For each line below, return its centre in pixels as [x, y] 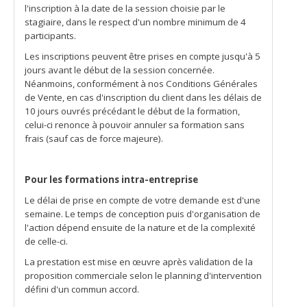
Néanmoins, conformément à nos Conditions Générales [141, 84]
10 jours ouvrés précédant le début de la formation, [132, 111]
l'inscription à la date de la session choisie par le [125, 8]
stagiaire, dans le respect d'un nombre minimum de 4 [135, 22]
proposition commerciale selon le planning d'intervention [143, 275]
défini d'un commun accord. [83, 289]
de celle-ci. [46, 241]
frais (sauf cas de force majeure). [94, 138]
